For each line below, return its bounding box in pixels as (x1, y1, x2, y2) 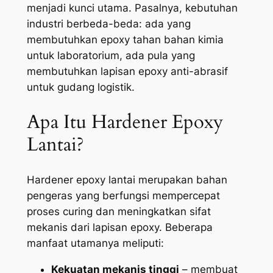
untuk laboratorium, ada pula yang (26, 49, 195, 62)
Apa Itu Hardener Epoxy (26, 109, 223, 135)
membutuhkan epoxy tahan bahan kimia (26, 34, 224, 46)
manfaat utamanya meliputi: (26, 236, 164, 249)
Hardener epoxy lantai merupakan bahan (26, 173, 227, 186)
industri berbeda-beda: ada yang (26, 18, 191, 30)
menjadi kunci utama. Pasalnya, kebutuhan (26, 2, 238, 15)
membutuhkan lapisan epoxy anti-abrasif (26, 65, 228, 78)
